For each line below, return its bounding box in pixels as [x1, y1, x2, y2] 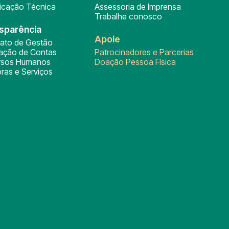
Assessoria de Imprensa [95, 1, 181, 12]
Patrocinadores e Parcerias [95, 47, 194, 57]
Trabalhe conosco [95, 11, 163, 21]
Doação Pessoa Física [95, 56, 176, 67]
